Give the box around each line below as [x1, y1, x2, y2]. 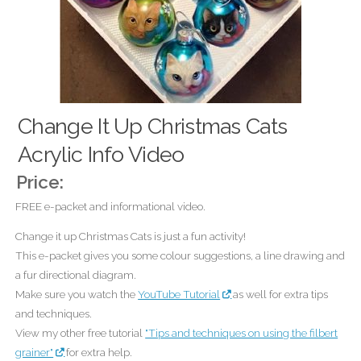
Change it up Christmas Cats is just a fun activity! [15, 230, 247, 243]
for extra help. [64, 346, 133, 359]
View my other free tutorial [15, 326, 146, 340]
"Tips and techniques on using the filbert [145, 326, 338, 340]
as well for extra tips [230, 288, 329, 301]
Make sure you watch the [15, 288, 139, 301]
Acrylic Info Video [18, 141, 185, 167]
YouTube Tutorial [138, 288, 221, 301]
